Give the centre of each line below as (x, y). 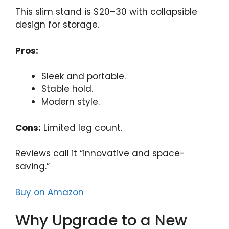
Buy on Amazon (50, 192)
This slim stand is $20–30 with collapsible (106, 12)
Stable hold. (67, 89)
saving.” (32, 166)
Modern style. (71, 102)
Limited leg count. (82, 128)
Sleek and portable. (84, 76)
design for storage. (57, 25)
